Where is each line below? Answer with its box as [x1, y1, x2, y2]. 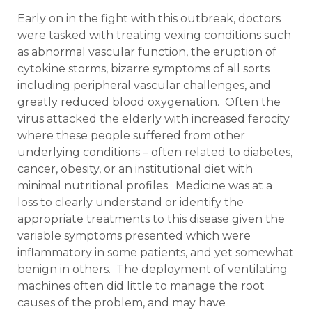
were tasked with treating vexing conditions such [17, 28, 291, 42]
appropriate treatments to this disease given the [17, 212, 285, 226]
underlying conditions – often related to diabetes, [17, 145, 292, 159]
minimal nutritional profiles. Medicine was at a [17, 178, 272, 192]
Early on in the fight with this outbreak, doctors [17, 11, 281, 25]
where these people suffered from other [17, 128, 245, 142]
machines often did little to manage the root [17, 279, 265, 292]
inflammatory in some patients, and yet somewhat [17, 245, 294, 259]
